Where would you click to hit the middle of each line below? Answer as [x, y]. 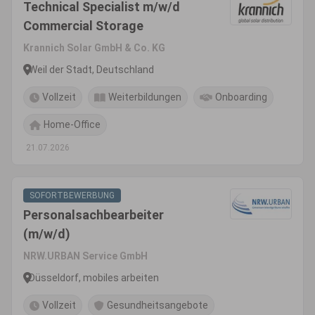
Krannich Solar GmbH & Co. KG [94, 48]
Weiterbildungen [145, 97]
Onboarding [241, 97]
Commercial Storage [83, 26]
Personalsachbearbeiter [94, 215]
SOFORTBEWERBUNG [72, 195]
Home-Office [72, 124]
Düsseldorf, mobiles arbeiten [94, 277]
